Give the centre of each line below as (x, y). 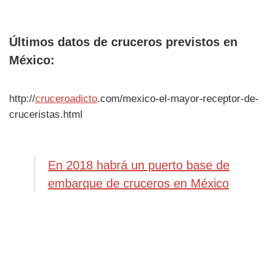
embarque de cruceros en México (138, 184)
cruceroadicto (66, 98)
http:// (22, 98)
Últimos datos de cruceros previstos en (123, 42)
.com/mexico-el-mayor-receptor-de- (178, 98)
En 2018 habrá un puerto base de (139, 165)
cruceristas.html (46, 114)
